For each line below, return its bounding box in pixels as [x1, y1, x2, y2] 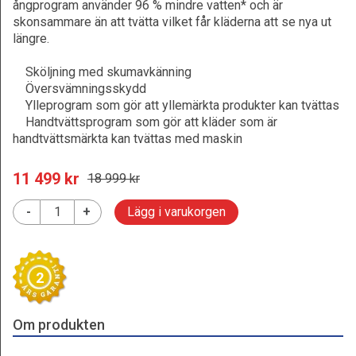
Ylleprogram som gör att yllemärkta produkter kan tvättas [13, 98, 339, 113]
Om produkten [13, 316, 105, 333]
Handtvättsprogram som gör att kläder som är [13, 114, 277, 130]
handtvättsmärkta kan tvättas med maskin [13, 131, 242, 146]
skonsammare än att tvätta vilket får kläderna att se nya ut [13, 14, 331, 29]
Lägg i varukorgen [127, 204, 226, 219]
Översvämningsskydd [13, 81, 146, 96]
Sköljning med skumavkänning [13, 64, 192, 79]
